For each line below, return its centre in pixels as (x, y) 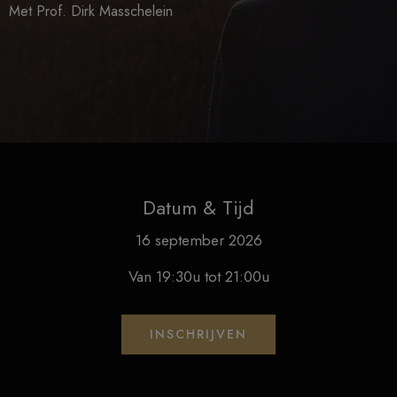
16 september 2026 (198, 240)
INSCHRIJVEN (198, 334)
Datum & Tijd (198, 207)
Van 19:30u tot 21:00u (198, 276)
